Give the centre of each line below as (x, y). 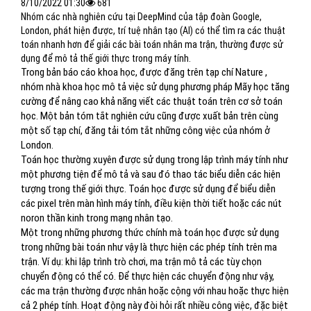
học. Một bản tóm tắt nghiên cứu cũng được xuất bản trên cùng (150, 116)
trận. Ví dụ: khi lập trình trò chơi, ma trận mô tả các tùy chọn (141, 262)
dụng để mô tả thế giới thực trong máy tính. (106, 58)
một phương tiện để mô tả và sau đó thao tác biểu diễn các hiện (151, 174)
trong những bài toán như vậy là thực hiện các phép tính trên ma (149, 247)
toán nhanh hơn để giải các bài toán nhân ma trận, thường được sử (152, 44)
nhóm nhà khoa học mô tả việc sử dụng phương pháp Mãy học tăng (155, 87)
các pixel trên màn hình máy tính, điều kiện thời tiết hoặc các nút (151, 203)
